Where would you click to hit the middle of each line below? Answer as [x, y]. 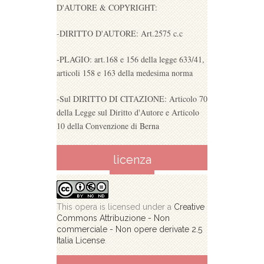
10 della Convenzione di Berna [108, 126]
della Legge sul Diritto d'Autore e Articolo [128, 113]
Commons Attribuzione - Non [113, 218]
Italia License [81, 241]
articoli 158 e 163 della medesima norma [125, 73]
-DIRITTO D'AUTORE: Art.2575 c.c [120, 34]
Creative [189, 207]
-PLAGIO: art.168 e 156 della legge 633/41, [131, 60]
